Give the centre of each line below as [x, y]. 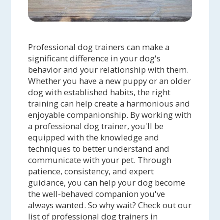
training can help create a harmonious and [109, 103]
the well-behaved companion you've [97, 193]
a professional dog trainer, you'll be [96, 126]
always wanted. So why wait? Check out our [110, 205]
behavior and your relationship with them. [109, 69]
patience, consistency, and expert [91, 171]
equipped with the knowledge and [94, 137]
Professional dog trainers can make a [99, 47]
